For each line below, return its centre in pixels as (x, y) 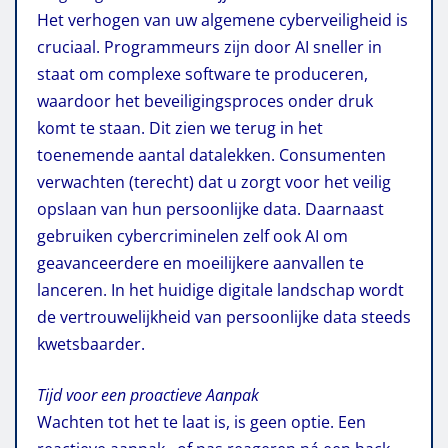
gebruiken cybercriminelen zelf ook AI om (192, 235)
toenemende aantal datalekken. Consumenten (211, 154)
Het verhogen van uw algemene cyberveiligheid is (222, 19)
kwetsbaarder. (91, 343)
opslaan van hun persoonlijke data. (171, 208)
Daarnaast (344, 208)
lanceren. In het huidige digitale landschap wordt (220, 289)
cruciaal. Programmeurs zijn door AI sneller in (209, 46)
